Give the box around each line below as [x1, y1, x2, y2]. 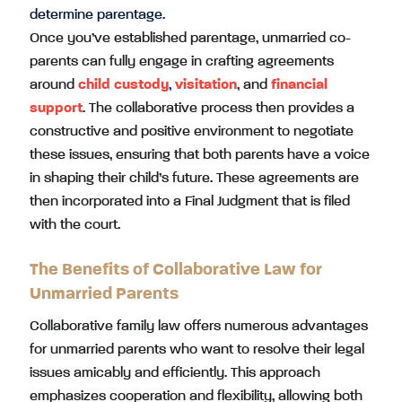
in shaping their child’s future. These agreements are [30, 170, 359, 186]
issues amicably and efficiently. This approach [30, 365, 320, 380]
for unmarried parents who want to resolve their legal [30, 342, 364, 357]
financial [271, 77, 328, 92]
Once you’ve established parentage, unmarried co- [30, 31, 351, 46]
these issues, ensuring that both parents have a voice [30, 147, 370, 162]
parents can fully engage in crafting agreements [30, 54, 334, 69]
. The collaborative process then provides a [83, 100, 354, 116]
